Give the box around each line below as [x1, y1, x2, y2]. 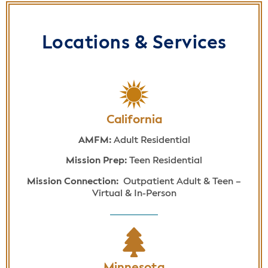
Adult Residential [113, 135, 190, 145]
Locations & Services [41, 34, 227, 53]
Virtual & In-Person [92, 188, 176, 199]
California [106, 114, 162, 126]
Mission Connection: [27, 176, 121, 187]
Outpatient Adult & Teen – [121, 176, 241, 187]
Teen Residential [127, 156, 202, 166]
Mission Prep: [66, 156, 127, 166]
